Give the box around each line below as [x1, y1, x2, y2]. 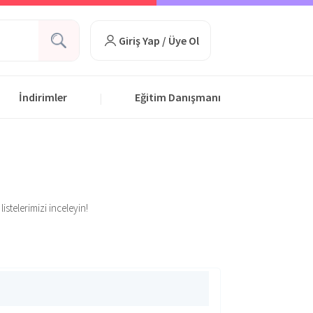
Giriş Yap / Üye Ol [118, 34, 199, 48]
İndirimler [19, 90, 67, 104]
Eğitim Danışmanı [135, 90, 221, 104]
